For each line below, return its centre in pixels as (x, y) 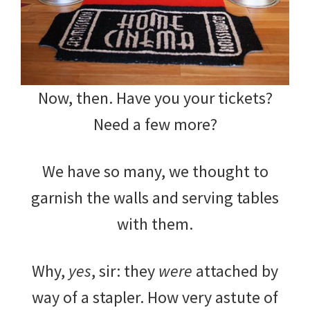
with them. (155, 224)
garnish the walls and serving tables (155, 197)
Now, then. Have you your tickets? (155, 98)
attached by (235, 271)
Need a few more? (155, 124)
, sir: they (125, 271)
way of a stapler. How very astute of (155, 297)
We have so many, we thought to (155, 171)
